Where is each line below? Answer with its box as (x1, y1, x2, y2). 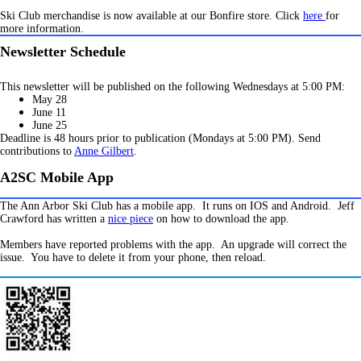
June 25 (32, 119, 67, 131)
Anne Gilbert (74, 145, 134, 157)
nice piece (108, 213, 153, 225)
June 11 (32, 106, 66, 118)
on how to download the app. (153, 213, 289, 225)
